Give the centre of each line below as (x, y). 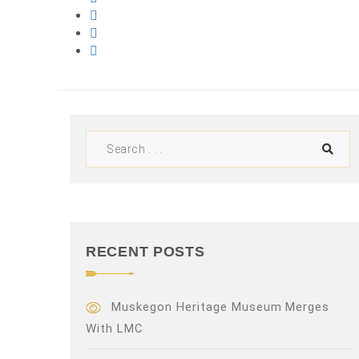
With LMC (115, 328)
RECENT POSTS (145, 252)
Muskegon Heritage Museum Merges (221, 307)
